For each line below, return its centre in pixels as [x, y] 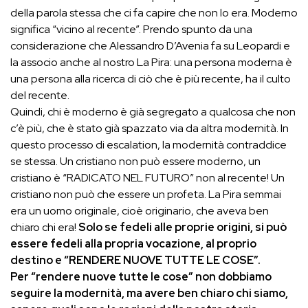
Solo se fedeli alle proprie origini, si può [181, 227]
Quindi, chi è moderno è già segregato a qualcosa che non [153, 111]
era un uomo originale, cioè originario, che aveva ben [140, 210]
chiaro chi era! [43, 227]
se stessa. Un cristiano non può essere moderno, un [135, 161]
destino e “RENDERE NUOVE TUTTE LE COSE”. [135, 260]
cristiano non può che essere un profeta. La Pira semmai [146, 194]
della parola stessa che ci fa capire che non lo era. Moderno [154, 12]
